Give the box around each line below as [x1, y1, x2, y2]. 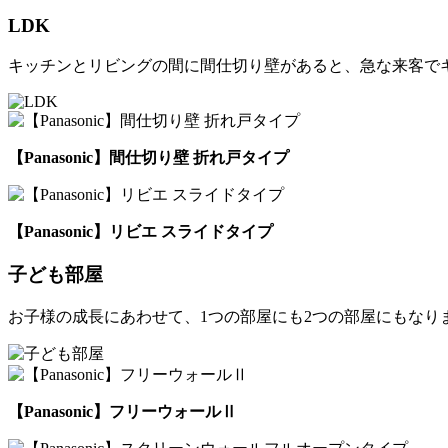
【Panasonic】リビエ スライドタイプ [8, 223, 273, 241]
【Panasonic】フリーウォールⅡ [8, 402, 237, 420]
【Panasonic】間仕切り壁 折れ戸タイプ [8, 149, 289, 167]
